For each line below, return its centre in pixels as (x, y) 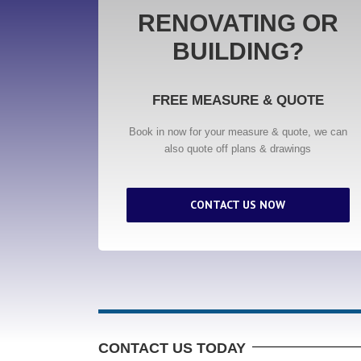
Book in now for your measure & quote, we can (238, 132)
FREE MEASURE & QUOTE (238, 100)
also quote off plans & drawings (238, 149)
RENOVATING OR (238, 23)
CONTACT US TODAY (172, 348)
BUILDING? (238, 51)
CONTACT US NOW (238, 205)
